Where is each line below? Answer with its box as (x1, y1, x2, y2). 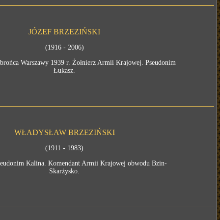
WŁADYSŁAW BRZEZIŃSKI (14, 128, 115, 137)
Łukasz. (54, 67, 76, 74)
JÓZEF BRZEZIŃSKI (28, 27, 101, 36)
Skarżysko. (49, 167, 80, 175)
